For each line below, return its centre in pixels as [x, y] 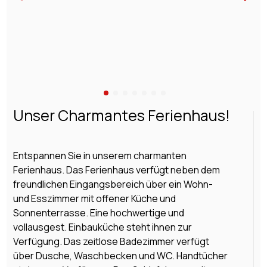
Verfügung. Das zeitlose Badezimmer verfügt [111, 241]
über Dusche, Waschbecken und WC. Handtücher [120, 255]
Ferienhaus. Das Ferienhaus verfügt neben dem [116, 170]
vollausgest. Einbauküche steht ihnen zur [102, 227]
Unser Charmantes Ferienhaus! [121, 115]
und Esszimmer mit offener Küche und [94, 198]
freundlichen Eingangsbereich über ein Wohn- [113, 184]
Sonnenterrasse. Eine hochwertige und [98, 212]
